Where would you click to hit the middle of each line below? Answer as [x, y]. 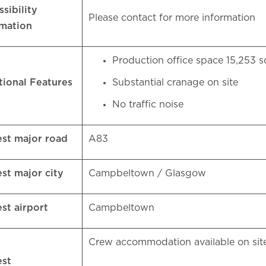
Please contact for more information [173, 18]
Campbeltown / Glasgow [149, 173]
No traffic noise [151, 104]
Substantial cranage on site [178, 83]
